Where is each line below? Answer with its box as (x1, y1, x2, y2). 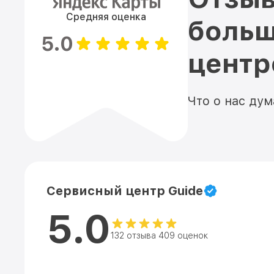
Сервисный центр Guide (46, 183, 203, 198)
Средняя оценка (66, 11, 146, 23)
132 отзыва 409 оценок (111, 231, 208, 240)
